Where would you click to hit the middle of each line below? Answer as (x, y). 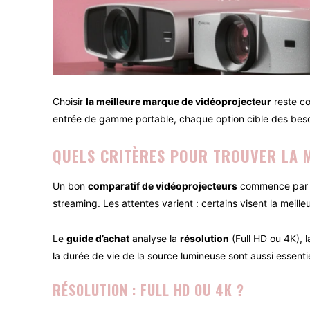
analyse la (155, 239)
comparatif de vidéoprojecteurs (163, 186)
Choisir (69, 102)
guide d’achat (98, 239)
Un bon (70, 186)
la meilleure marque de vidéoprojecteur (179, 102)
